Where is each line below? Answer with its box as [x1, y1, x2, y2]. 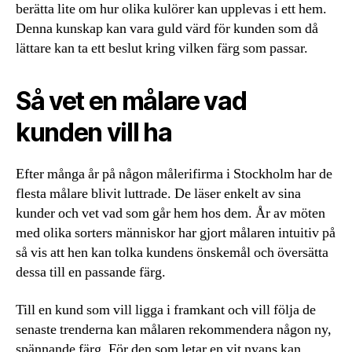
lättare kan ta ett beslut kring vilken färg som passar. [16, 39, 308, 58]
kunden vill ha [16, 117, 172, 148]
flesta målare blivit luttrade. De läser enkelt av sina [16, 185, 301, 203]
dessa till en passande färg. [16, 263, 166, 282]
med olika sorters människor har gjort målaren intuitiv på [16, 224, 335, 243]
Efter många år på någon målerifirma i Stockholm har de [16, 165, 332, 184]
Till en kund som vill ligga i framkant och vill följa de [16, 300, 316, 319]
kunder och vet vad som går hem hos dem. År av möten [16, 204, 325, 223]
